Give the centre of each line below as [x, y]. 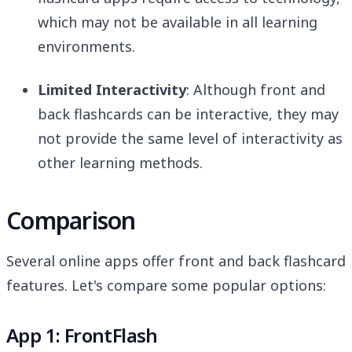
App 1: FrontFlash [82, 335]
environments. [86, 47]
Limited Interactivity [112, 90]
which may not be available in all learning [178, 22]
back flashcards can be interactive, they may [188, 114]
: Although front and [256, 90]
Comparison [71, 221]
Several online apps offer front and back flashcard [176, 261]
